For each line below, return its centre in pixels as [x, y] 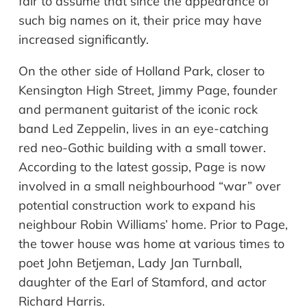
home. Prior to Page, [230, 225]
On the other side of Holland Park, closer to [142, 71]
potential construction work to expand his [137, 206]
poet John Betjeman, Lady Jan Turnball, [130, 263]
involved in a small [73, 186]
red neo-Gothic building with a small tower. [142, 148]
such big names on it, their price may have [140, 21]
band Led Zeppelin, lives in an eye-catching [144, 129]
